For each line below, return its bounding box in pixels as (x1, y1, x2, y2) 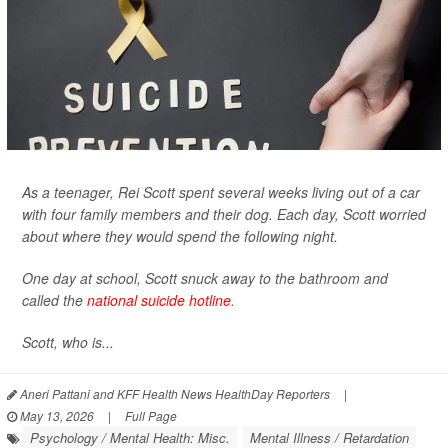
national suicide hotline (87, 290, 231, 311)
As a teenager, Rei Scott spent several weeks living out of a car (22, 182, 420, 203)
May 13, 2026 (17, 407, 94, 425)
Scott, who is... (22, 332, 114, 353)
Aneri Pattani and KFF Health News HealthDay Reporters (17, 385, 330, 403)
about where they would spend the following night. (22, 226, 338, 247)
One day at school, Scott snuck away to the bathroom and (22, 268, 388, 289)
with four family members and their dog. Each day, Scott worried (22, 204, 426, 225)
